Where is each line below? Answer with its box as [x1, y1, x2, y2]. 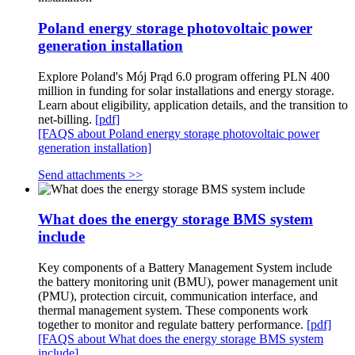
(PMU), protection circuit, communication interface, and [38, 289, 318, 303]
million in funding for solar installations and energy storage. [38, 83, 334, 97]
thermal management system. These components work [38, 303, 308, 317]
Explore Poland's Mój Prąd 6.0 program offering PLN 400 [38, 69, 330, 83]
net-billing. [38, 112, 95, 126]
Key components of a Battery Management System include [38, 261, 332, 274]
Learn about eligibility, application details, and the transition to [38, 97, 348, 112]
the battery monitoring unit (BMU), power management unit [38, 275, 338, 288]
